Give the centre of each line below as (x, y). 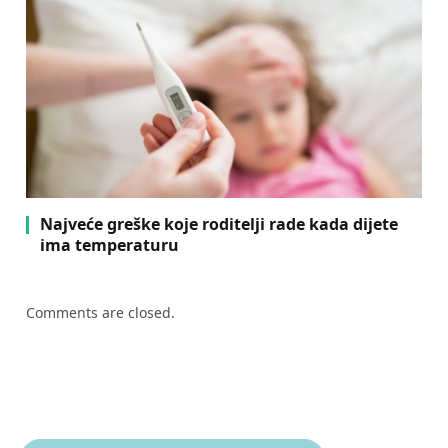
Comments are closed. (100, 313)
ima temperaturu (109, 245)
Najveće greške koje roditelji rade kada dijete (219, 224)
